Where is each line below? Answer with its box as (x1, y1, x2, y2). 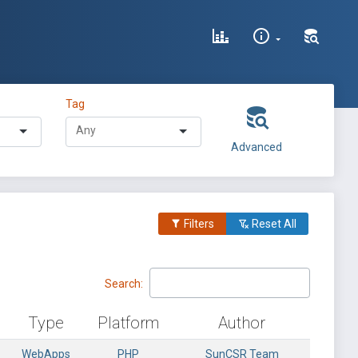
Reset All (249, 217, 296, 230)
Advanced (230, 141, 282, 153)
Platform (97, 313, 159, 332)
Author (218, 313, 265, 332)
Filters (181, 217, 214, 230)
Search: (105, 276, 143, 290)
